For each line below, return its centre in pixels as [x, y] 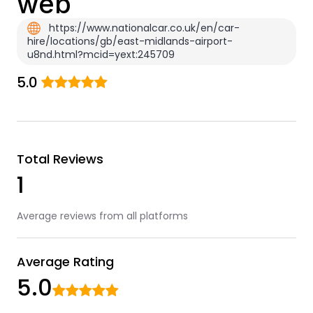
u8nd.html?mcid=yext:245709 [101, 54]
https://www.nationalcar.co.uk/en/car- [143, 28]
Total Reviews [60, 159]
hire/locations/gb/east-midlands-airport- [130, 41]
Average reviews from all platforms [102, 216]
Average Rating [65, 262]
